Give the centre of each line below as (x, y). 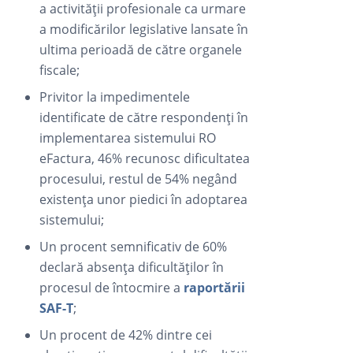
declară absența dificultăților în (132, 267)
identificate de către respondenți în (144, 117)
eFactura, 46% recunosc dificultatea (145, 158)
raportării (215, 287)
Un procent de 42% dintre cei (126, 334)
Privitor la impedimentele (115, 97)
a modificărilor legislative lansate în (144, 29)
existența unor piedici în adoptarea (144, 199)
